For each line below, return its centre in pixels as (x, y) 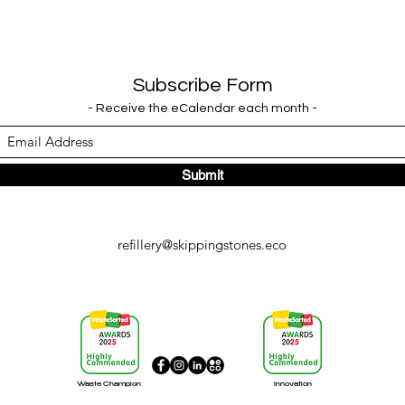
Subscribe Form (202, 85)
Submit (202, 175)
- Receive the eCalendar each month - (202, 108)
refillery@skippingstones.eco (202, 245)
